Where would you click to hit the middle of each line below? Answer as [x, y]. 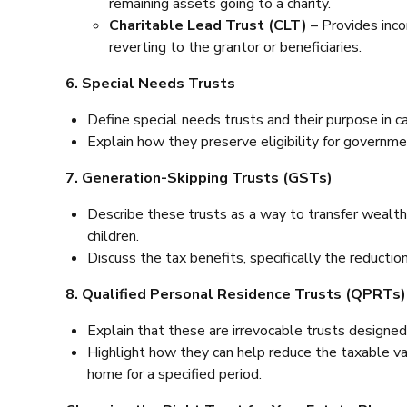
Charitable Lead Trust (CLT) [208, 25]
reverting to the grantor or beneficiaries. [235, 47]
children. [113, 236]
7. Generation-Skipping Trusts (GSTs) [199, 178]
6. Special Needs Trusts [150, 83]
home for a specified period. [174, 374]
